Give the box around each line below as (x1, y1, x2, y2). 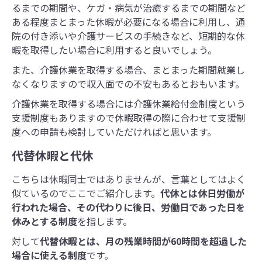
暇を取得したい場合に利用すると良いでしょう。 (12, 43, 217, 57)
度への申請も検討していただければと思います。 (12, 125, 216, 139)
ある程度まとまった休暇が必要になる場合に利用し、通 (12, 15, 245, 29)
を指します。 (77, 214, 132, 229)
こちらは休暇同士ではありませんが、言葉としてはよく (12, 172, 246, 187)
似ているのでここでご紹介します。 (12, 186, 160, 201)
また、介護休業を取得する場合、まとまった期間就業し (12, 63, 245, 77)
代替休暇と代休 (12, 146, 94, 164)
